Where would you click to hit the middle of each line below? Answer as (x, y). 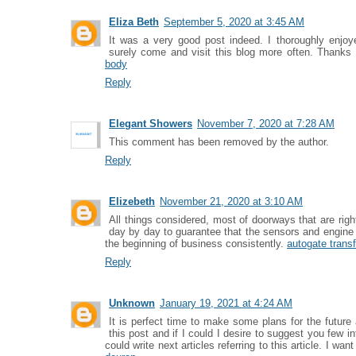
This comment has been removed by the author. (219, 142)
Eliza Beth (134, 22)
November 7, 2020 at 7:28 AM (266, 124)
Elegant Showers (151, 124)
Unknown (132, 303)
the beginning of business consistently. (196, 244)
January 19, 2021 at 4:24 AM (226, 303)
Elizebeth (132, 201)
